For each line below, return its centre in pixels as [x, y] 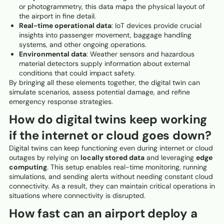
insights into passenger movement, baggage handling [105, 35]
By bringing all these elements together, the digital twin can [104, 83]
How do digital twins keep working [108, 119]
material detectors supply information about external [104, 64]
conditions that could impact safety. [77, 73]
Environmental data [52, 54]
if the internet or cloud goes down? [110, 135]
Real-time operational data [65, 26]
